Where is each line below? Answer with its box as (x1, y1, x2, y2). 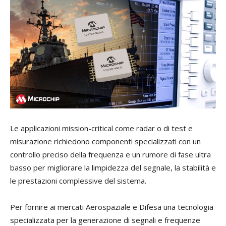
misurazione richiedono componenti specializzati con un (10, 136, 201, 147)
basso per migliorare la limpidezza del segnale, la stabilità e (10, 162, 216, 173)
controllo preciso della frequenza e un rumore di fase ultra (10, 149, 211, 160)
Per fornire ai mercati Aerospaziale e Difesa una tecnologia (10, 202, 213, 212)
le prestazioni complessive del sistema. (10, 176, 146, 186)
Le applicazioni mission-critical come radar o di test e (10, 123, 193, 134)
